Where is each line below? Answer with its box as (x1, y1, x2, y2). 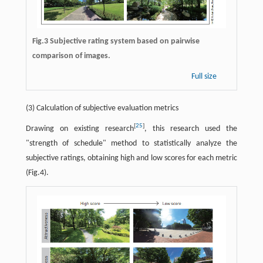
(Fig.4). (25, 168, 49, 177)
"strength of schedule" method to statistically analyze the (25, 139, 238, 148)
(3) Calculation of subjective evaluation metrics (25, 103, 178, 113)
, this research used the (144, 124, 238, 133)
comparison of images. (32, 51, 110, 60)
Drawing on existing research (25, 124, 134, 133)
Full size (191, 72, 219, 81)
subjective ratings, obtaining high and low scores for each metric (25, 153, 238, 163)
